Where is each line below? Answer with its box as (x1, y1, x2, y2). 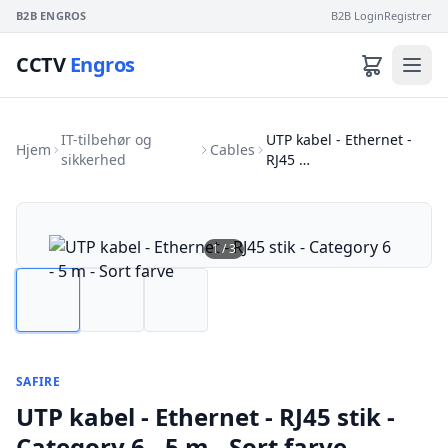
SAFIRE (16, 373, 60, 390)
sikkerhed (61, 150, 127, 169)
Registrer (384, 8, 432, 23)
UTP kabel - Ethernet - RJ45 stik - (16, 400, 395, 433)
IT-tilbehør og (61, 130, 153, 149)
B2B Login (331, 8, 384, 23)
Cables (210, 140, 256, 159)
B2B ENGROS (16, 8, 87, 23)
